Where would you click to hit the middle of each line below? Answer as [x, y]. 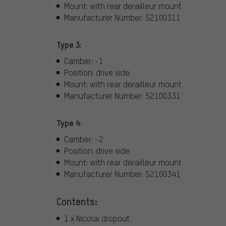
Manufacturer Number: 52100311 [122, 17]
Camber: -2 [84, 139]
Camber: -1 [84, 61]
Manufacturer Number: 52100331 [122, 95]
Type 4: [69, 123]
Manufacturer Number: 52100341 [122, 174]
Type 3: [69, 45]
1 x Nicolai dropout [97, 218]
